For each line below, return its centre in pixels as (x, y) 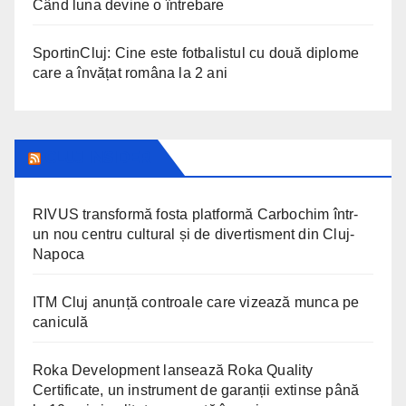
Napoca (59, 254)
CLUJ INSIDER (98, 157)
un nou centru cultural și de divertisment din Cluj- (194, 234)
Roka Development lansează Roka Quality (173, 370)
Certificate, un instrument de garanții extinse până (196, 390)
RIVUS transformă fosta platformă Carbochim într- (196, 214)
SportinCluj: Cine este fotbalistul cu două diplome (196, 53)
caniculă (61, 322)
